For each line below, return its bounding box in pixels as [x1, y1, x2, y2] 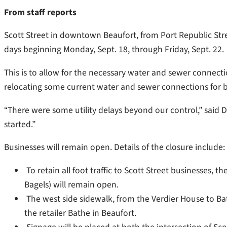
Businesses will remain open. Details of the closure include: [4, 141, 225, 154]
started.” [4, 118, 35, 131]
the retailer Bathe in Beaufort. [24, 206, 136, 219]
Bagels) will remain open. [24, 178, 119, 191]
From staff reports [4, 6, 77, 19]
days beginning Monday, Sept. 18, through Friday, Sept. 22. [4, 43, 224, 56]
